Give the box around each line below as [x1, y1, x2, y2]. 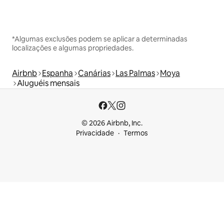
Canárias [78, 68, 110, 79]
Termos [123, 128, 148, 138]
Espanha [42, 68, 73, 79]
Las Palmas [115, 68, 155, 79]
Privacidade [76, 128, 114, 138]
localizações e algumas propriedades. [12, 43, 133, 53]
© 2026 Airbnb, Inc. [81, 118, 142, 128]
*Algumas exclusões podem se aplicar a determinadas [12, 34, 187, 44]
